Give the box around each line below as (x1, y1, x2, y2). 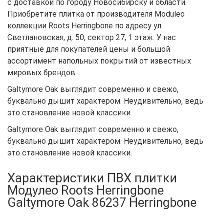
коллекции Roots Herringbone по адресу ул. (7, 21, 163, 30)
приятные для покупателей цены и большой (7, 44, 170, 54)
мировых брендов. (7, 67, 77, 77)
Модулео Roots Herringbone (7, 182, 164, 197)
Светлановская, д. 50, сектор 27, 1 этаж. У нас (7, 32, 176, 42)
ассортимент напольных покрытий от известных (7, 56, 191, 66)
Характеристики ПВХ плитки (7, 170, 177, 185)
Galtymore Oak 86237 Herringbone (7, 195, 197, 210)
